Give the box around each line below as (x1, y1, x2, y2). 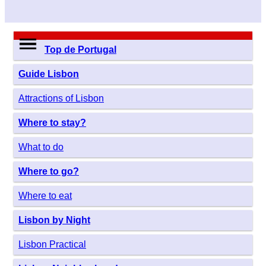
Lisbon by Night (18, 215, 90, 225)
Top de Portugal (44, 45, 116, 55)
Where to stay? (18, 118, 86, 128)
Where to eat (18, 191, 72, 201)
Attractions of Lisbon (18, 93, 104, 103)
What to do (18, 142, 64, 152)
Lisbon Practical (18, 239, 86, 249)
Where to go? (18, 166, 79, 176)
